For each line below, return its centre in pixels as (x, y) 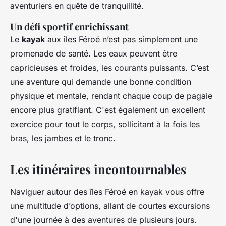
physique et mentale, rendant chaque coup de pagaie (111, 96)
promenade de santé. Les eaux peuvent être (94, 54)
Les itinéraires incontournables (98, 169)
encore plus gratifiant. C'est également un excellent (108, 110)
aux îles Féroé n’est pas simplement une (121, 40)
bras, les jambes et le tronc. (63, 138)
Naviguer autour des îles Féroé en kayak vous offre (107, 192)
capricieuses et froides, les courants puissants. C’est (109, 68)
